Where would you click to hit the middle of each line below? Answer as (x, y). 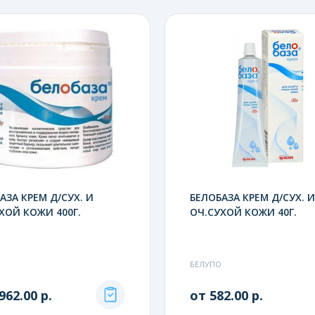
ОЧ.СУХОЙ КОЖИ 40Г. (243, 212)
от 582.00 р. (226, 295)
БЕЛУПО (205, 264)
